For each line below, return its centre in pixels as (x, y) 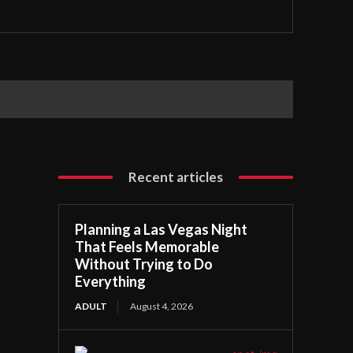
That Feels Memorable (147, 247)
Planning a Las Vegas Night (162, 230)
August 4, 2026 (162, 307)
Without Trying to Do (144, 264)
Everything (111, 282)
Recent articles (176, 177)
